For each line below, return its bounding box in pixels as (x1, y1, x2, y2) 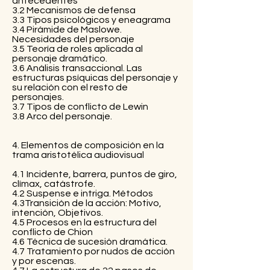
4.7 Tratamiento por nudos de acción (12, 246, 175, 256)
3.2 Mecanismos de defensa (12, 5, 136, 15)
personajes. (12, 92, 64, 102)
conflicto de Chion (12, 227, 93, 237)
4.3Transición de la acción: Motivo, (12, 198, 162, 208)
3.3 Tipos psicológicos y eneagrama (12, 14, 171, 25)
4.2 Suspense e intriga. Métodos (12, 188, 153, 198)
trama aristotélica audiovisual (12, 149, 144, 160)
